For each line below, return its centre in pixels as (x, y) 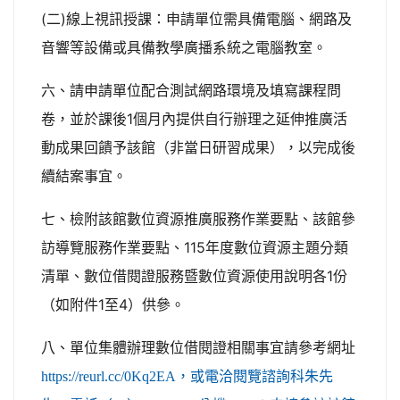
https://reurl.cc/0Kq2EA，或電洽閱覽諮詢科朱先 (187, 376)
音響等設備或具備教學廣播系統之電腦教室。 (184, 47)
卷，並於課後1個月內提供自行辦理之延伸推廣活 (194, 119)
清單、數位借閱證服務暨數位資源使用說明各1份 (194, 276)
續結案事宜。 (84, 176)
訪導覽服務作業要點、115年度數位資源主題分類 (195, 247)
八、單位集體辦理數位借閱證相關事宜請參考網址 (198, 347)
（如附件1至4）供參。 (113, 304)
